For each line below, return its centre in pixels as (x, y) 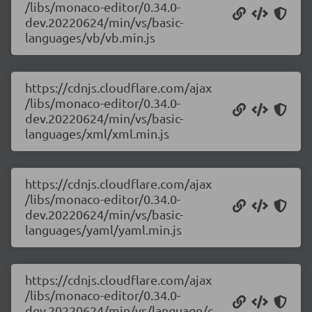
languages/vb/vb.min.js (90, 37)
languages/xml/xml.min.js (97, 133)
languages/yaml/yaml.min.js (103, 229)
